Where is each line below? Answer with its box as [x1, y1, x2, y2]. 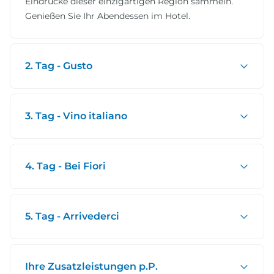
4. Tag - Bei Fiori [25, 160, 106, 172]
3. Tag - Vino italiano [25, 110, 127, 122]
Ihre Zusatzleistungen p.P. [25, 261, 158, 273]
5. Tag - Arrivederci [25, 210, 119, 223]
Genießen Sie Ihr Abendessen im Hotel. [25, 10, 190, 22]
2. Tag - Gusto [25, 60, 92, 72]
